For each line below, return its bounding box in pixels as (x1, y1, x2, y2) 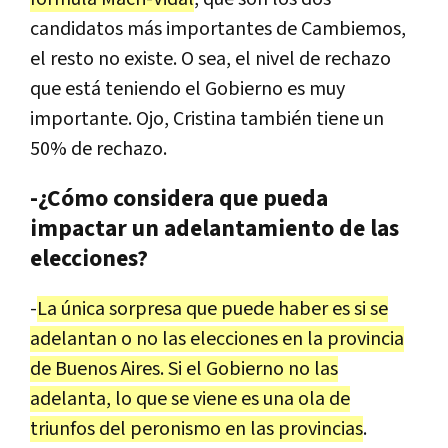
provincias (278, 415, 363, 442)
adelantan (30, 325, 117, 352)
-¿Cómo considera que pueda (30, 183, 328, 214)
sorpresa (109, 295, 182, 322)
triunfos (30, 415, 95, 442)
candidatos (30, 15, 123, 42)
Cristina (173, 105, 236, 132)
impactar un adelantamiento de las (30, 213, 399, 244)
